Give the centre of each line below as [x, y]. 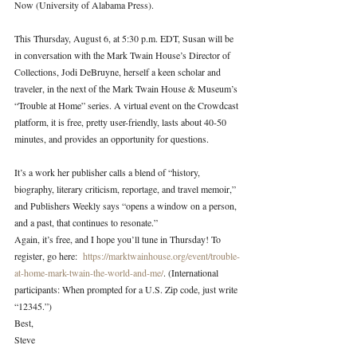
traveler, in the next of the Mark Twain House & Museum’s [127, 88]
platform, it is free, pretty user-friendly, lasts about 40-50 [122, 122]
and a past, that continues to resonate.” [86, 222]
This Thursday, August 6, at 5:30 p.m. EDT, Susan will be [125, 38]
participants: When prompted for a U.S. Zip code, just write [127, 289]
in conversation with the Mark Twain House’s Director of [124, 55]
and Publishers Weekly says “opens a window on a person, [127, 205]
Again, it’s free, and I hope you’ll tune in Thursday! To [119, 239]
